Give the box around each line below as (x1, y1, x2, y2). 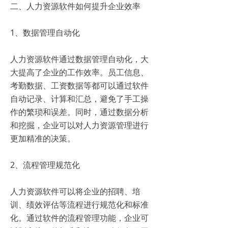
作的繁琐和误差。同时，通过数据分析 (10, 106, 149, 118)
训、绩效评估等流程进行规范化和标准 (10, 198, 149, 210)
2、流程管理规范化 (10, 159, 84, 170)
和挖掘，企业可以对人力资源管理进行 (10, 119, 149, 131)
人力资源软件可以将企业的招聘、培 (10, 185, 140, 197)
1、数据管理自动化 (10, 26, 84, 38)
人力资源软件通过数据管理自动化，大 (10, 53, 149, 65)
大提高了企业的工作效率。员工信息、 (10, 66, 149, 78)
